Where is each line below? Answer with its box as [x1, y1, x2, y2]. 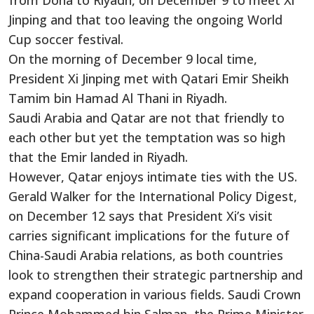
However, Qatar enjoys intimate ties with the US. [8, 168, 297, 186]
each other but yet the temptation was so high [8, 129, 285, 146]
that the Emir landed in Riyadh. [8, 149, 188, 166]
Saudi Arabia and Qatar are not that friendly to [8, 109, 285, 127]
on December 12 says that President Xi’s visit [8, 207, 273, 225]
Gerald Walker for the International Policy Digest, [8, 188, 297, 205]
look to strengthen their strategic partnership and [8, 266, 303, 284]
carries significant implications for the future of [8, 227, 289, 245]
